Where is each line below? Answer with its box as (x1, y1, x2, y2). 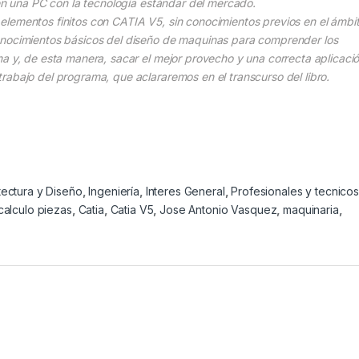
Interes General (145, 184, 225, 199)
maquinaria (283, 203, 339, 217)
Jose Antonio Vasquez (159, 203, 277, 217)
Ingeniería (88, 184, 139, 199)
